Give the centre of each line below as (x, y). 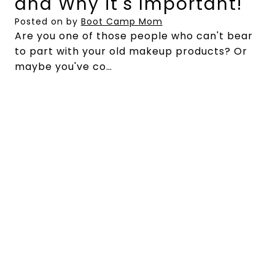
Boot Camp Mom (122, 22)
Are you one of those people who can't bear (134, 36)
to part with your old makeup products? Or (131, 52)
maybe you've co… (63, 67)
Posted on (40, 22)
